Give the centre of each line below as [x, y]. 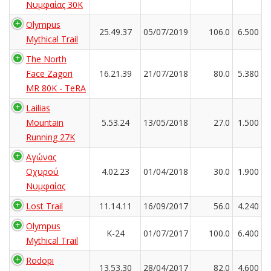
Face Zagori [49, 73]
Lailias [38, 108]
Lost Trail [44, 206]
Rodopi [40, 260]
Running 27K [51, 137]
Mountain [45, 122]
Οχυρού [42, 171]
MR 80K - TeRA [56, 88]
